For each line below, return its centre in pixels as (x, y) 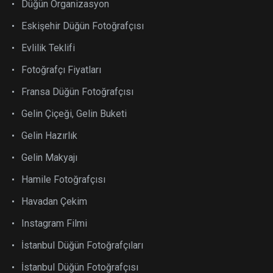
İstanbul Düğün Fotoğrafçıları (82, 245)
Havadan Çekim (54, 201)
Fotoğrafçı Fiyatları (61, 70)
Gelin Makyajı (49, 158)
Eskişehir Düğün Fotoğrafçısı (83, 26)
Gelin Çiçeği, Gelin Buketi (74, 114)
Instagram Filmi (54, 223)
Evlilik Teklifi (48, 48)
